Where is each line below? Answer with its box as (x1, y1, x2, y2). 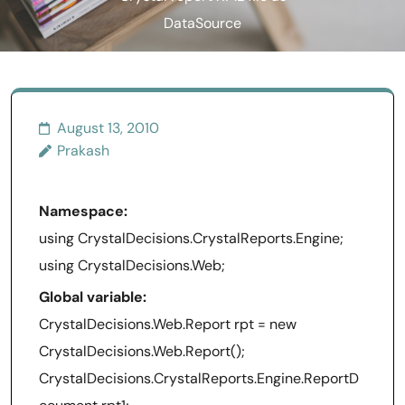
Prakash (57, 141, 109, 160)
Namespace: (39, 202, 127, 221)
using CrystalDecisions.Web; (39, 256, 225, 275)
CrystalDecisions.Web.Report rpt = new (39, 315, 297, 334)
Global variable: (39, 287, 146, 306)
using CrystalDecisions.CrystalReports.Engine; (39, 229, 344, 248)
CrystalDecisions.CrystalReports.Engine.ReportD (39, 369, 359, 388)
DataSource (164, 14, 241, 33)
